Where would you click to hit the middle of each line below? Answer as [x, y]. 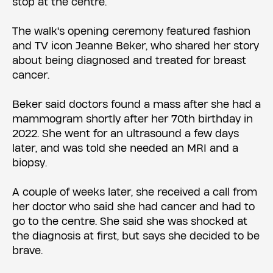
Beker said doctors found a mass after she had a [136, 104]
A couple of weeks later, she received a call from [135, 192]
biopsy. [30, 163]
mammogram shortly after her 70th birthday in [133, 119]
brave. [27, 250]
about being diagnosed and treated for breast [129, 60]
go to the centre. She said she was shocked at [130, 221]
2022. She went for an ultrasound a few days [126, 133]
